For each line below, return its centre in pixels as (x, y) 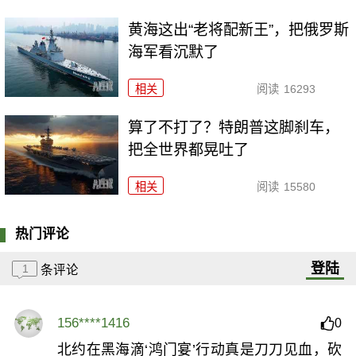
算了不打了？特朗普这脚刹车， (234, 128)
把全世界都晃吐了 (189, 150)
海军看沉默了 (174, 52)
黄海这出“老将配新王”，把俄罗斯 (239, 29)
